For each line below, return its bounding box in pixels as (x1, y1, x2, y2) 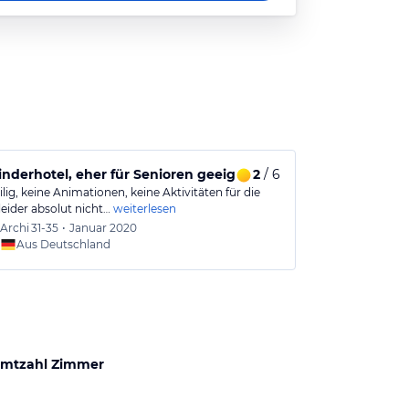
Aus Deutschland (16, 237, 110, 251)
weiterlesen (112, 202, 176, 215)
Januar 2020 (68, 221, 137, 235)
